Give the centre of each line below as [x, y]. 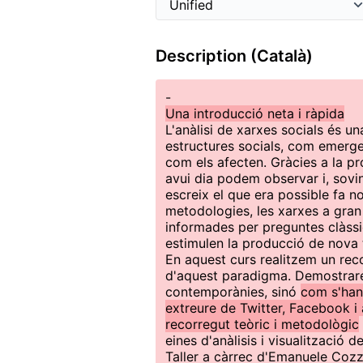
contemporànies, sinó [233, 292]
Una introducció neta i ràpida [255, 113]
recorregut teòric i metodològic [262, 324]
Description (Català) [234, 56]
